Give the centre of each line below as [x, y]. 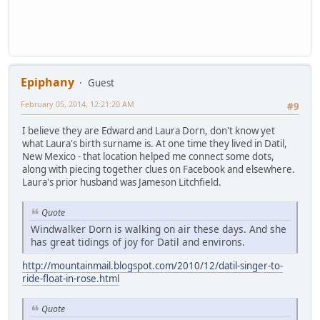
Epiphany [47, 82]
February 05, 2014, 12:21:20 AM [77, 104]
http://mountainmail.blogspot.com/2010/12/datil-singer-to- [152, 266]
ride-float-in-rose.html [71, 279]
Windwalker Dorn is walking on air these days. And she [159, 229]
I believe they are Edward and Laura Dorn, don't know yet [149, 131]
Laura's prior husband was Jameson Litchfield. [122, 182]
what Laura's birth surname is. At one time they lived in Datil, [155, 144]
